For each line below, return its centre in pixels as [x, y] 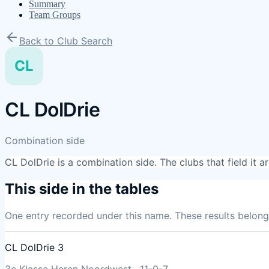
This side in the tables [82, 189]
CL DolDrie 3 [34, 247]
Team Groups [55, 15]
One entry [27, 215]
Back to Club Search [66, 41]
